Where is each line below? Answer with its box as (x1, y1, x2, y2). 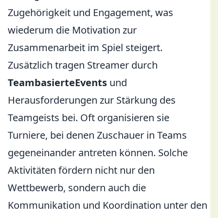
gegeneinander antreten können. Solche (8, 146, 188, 159)
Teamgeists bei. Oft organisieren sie (8, 111, 169, 124)
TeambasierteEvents (8, 76, 107, 89)
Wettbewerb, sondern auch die (8, 181, 146, 194)
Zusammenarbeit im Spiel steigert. (8, 41, 163, 54)
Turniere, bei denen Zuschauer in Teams (8, 128, 187, 142)
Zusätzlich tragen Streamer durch (8, 58, 158, 72)
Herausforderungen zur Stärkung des (8, 93, 176, 107)
